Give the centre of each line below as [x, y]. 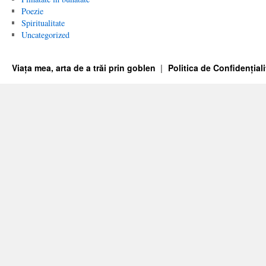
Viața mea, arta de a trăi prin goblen [85, 68]
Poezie [32, 11]
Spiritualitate [43, 23]
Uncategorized [45, 35]
